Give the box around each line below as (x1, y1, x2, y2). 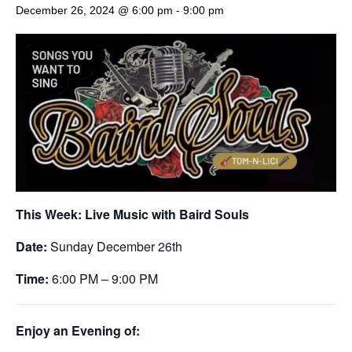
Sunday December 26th (47, 237, 182, 256)
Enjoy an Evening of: (16, 321, 140, 340)
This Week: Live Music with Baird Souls (16, 205, 249, 224)
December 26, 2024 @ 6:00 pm (16, 4, 173, 16)
